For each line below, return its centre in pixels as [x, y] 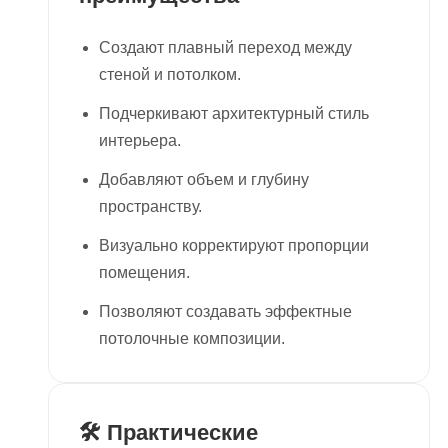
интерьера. [140, 141]
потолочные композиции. [192, 339]
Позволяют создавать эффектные [225, 312]
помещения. [144, 273]
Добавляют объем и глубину [204, 180]
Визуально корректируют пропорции [234, 246]
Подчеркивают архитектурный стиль [234, 114]
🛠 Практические [168, 433]
